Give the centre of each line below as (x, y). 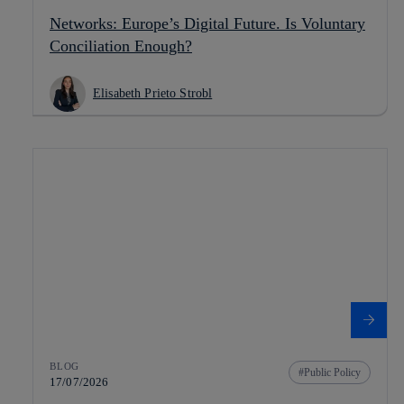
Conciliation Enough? (121, 46)
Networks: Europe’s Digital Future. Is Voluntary (207, 23)
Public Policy (332, 372)
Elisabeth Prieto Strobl (153, 93)
